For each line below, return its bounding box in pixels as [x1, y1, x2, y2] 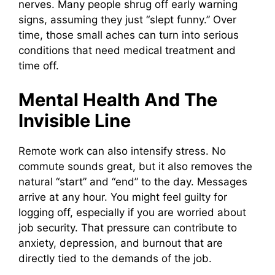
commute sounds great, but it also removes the [18, 160, 252, 172]
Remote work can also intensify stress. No [18, 144, 226, 157]
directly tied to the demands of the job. [18, 252, 212, 265]
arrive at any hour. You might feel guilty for [18, 190, 227, 203]
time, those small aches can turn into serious [18, 29, 239, 42]
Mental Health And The [18, 88, 217, 110]
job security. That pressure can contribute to [18, 221, 237, 234]
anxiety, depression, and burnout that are [18, 236, 223, 249]
